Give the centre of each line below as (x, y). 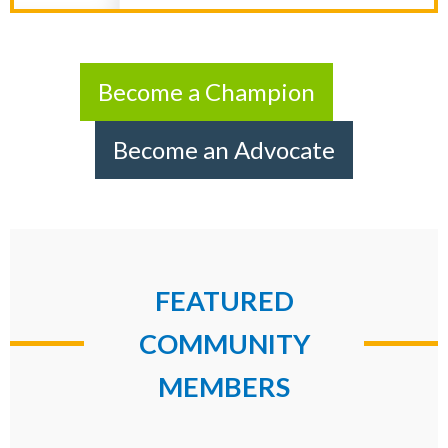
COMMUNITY (224, 344)
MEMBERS (224, 387)
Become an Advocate (224, 150)
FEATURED (224, 301)
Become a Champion (206, 92)
